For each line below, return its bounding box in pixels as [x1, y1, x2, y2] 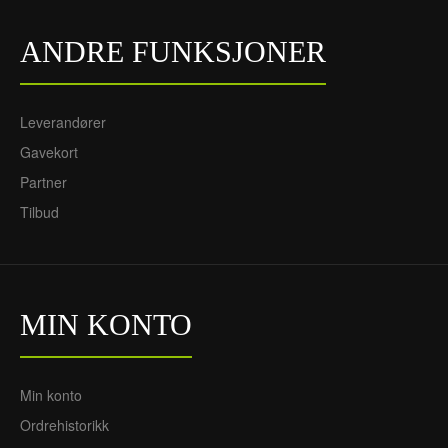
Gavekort [20, 142, 78, 162]
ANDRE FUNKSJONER [20, 35, 326, 68]
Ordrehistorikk [20, 415, 109, 435]
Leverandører [20, 112, 106, 132]
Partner [20, 172, 67, 192]
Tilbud [20, 202, 59, 222]
